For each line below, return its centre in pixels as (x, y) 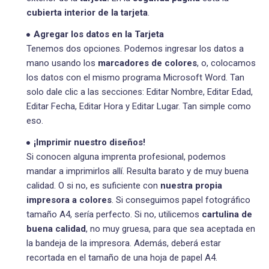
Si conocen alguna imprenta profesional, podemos (126, 156)
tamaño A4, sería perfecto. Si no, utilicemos (114, 214)
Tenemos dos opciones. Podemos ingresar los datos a (135, 48)
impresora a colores (69, 200)
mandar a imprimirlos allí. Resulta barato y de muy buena (138, 171)
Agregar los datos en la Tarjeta (99, 34)
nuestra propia (191, 185)
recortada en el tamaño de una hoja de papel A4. (122, 257)
